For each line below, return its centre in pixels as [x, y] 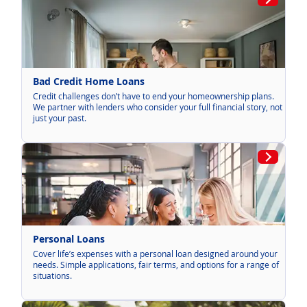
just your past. [60, 118]
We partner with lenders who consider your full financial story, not [158, 107]
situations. [52, 275]
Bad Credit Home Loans [89, 81]
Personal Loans [69, 238]
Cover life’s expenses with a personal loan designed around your [155, 253]
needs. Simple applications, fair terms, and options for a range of [156, 264]
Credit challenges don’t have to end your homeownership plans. [153, 96]
